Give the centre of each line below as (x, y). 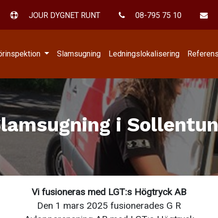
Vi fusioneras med (70, 192)
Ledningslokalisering (144, 54)
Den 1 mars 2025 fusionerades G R (109, 206)
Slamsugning (79, 54)
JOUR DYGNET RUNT (63, 15)
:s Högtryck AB (156, 192)
